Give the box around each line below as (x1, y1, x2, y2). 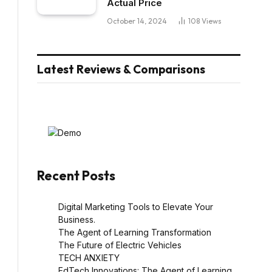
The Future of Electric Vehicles (58, 239, 182, 250)
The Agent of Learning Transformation (58, 226, 211, 237)
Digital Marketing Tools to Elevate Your (58, 201, 213, 212)
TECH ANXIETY (58, 252, 120, 263)
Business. (58, 214, 95, 225)
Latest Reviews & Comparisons (37, 61, 205, 76)
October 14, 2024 (107, 16, 167, 25)
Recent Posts (37, 167, 115, 183)
